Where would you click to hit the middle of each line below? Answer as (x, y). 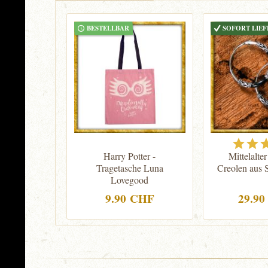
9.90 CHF (130, 199)
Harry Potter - (130, 156)
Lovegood (130, 180)
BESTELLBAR (108, 28)
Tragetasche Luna (130, 168)
